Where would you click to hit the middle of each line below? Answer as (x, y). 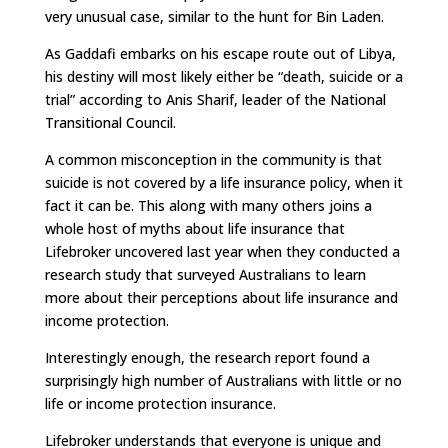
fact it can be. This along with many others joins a (208, 205)
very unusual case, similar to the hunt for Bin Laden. (214, 16)
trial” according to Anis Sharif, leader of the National (215, 99)
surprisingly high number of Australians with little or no (223, 380)
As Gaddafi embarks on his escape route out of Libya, (220, 53)
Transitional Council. (110, 122)
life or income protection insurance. (160, 403)
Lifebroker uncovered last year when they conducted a (222, 251)
